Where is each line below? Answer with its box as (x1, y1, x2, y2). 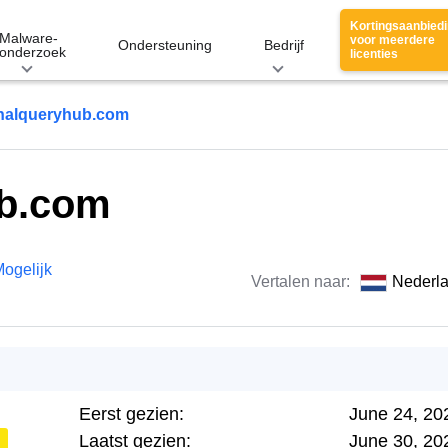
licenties (350, 47, 398, 61)
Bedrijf (264, 37, 304, 53)
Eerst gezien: (79, 404, 184, 424)
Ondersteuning (118, 37, 212, 53)
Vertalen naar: (251, 273, 354, 290)
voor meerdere (350, 33, 435, 47)
